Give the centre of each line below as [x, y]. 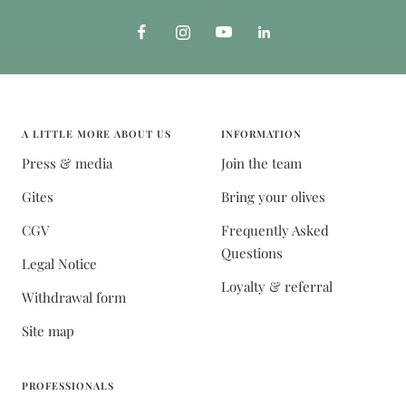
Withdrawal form [74, 297]
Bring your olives [273, 197]
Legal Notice [59, 264]
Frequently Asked [275, 230]
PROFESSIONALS [68, 386]
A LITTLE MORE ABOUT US [97, 134]
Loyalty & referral [277, 286]
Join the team [261, 163]
